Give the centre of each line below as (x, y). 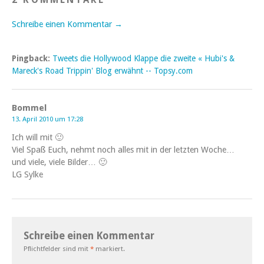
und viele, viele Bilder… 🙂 (59, 162)
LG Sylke (27, 175)
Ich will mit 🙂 (37, 138)
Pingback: (32, 59)
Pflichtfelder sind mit (57, 249)
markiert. (109, 249)
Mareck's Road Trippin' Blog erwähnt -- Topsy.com (102, 71)
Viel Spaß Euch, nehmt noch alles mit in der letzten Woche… (123, 150)
